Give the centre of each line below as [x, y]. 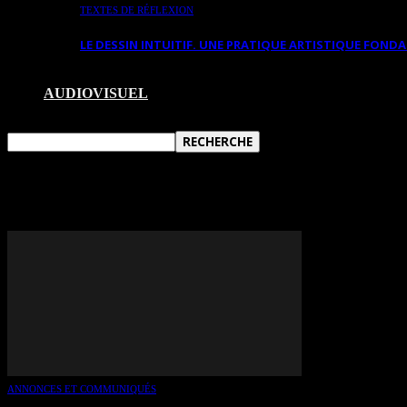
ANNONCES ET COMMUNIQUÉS [82, 388]
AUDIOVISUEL [96, 93]
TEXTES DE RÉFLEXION [137, 10]
